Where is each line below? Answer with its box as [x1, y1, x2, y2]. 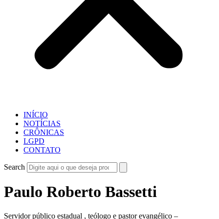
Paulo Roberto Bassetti [4, 183, 157, 201]
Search [4, 163, 25, 171]
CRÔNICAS [23, 128, 64, 136]
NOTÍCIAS [23, 119, 61, 128]
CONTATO [23, 146, 61, 154]
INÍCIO [23, 110, 48, 119]
